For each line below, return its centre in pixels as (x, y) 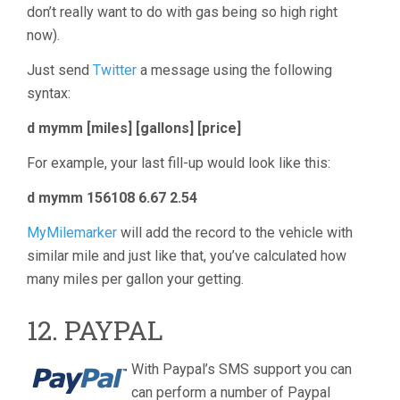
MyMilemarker (72, 233)
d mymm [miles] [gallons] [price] (134, 128)
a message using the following (234, 70)
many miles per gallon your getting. (135, 279)
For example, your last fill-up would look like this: (179, 163)
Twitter (115, 70)
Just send (60, 70)
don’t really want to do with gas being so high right (182, 12)
